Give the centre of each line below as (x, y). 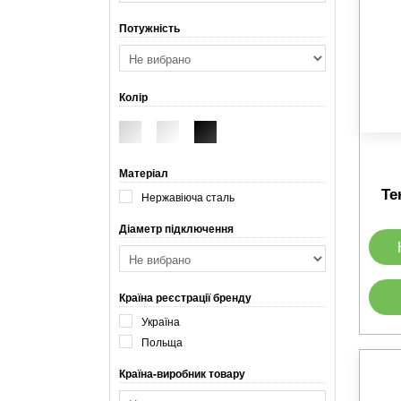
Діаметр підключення (176, 228)
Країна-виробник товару (182, 373)
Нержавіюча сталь (188, 196)
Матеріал (144, 173)
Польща (162, 341)
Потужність (149, 28)
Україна (161, 320)
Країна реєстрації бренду (185, 297)
